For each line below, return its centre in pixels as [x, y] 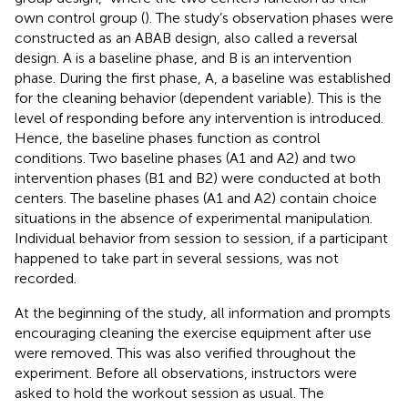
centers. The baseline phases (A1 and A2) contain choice [196, 198]
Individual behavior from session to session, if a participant [201, 238]
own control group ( [80, 17]
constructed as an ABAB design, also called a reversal [186, 37]
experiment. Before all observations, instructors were [186, 372]
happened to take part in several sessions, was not [177, 258]
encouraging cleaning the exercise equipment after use [193, 332]
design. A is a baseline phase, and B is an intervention [183, 57]
